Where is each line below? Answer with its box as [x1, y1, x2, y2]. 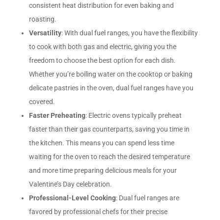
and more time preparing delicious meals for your [28, 166, 177, 174]
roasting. [28, 15, 56, 23]
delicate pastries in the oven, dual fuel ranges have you [28, 83, 193, 92]
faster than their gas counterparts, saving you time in [28, 125, 190, 133]
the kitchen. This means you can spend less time [28, 138, 174, 147]
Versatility [28, 28, 61, 37]
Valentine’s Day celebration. [28, 180, 112, 188]
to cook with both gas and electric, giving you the [28, 42, 176, 51]
